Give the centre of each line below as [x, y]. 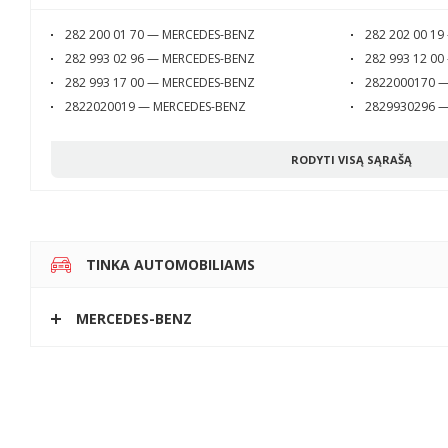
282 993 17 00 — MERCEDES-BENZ [160, 82]
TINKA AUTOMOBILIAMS [170, 264]
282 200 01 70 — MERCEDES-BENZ [160, 34]
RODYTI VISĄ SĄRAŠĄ [351, 159]
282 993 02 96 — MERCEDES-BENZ [160, 58]
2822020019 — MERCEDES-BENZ [155, 106]
